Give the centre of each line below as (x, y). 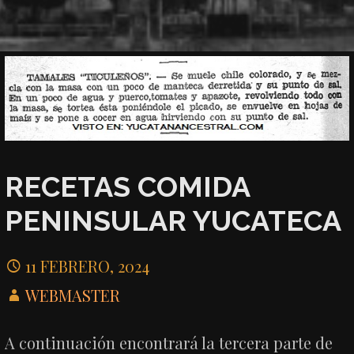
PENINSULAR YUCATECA (173, 221)
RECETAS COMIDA (128, 187)
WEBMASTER (73, 295)
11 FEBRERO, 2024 (88, 265)
